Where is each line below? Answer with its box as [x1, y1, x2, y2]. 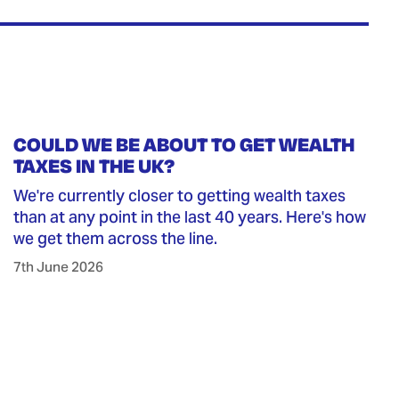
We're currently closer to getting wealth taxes [13, 185, 346, 207]
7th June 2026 [13, 258, 104, 276]
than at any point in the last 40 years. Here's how [13, 207, 367, 228]
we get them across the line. [13, 228, 218, 249]
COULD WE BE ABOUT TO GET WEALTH [13, 132, 355, 158]
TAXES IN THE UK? [13, 153, 175, 179]
